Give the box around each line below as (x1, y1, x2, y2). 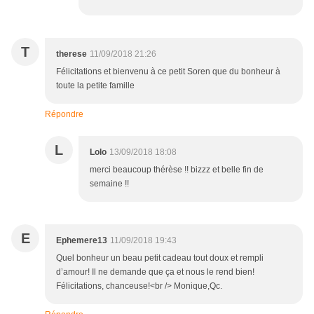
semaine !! (90, 179, 129, 189)
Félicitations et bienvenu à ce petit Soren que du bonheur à (56, 67, 280, 77)
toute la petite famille (56, 81, 135, 91)
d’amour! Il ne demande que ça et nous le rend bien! (56, 267, 254, 278)
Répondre (45, 109, 83, 120)
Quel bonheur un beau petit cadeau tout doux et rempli (56, 253, 264, 264)
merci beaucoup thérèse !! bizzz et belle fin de (90, 165, 264, 175)
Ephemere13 (56, 235, 107, 246)
